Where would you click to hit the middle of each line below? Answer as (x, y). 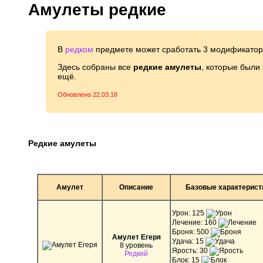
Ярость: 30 (191, 250)
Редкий (136, 253)
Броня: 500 (191, 232)
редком (79, 49)
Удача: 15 (189, 241)
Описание (136, 187)
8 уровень (136, 245)
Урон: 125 (189, 213)
